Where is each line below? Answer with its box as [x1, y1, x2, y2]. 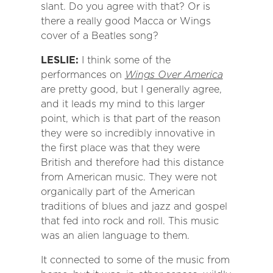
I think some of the [81, 54, 171, 66]
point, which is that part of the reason [40, 113, 221, 125]
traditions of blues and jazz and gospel [40, 200, 227, 213]
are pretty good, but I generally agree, [40, 83, 222, 96]
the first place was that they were [40, 142, 200, 154]
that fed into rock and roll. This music [40, 215, 219, 227]
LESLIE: [40, 54, 82, 66]
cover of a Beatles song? [40, 30, 158, 42]
